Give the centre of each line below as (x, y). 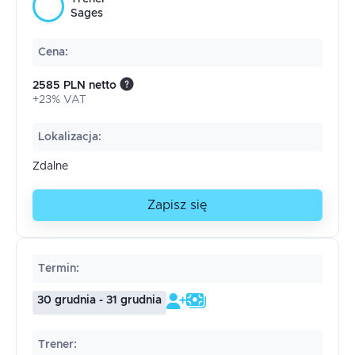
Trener (56, 345)
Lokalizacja (68, 137)
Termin (57, 269)
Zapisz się (177, 205)
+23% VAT (59, 100)
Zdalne (50, 166)
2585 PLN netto (74, 86)
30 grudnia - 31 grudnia (99, 300)
